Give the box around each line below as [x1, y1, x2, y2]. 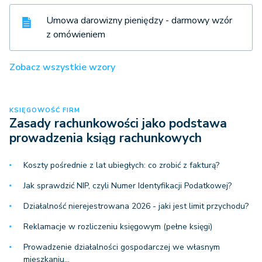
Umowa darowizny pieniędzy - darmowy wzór [46, 14, 232, 27]
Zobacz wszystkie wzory [9, 61, 115, 74]
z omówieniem [46, 28, 105, 42]
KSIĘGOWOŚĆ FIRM [9, 106, 80, 115]
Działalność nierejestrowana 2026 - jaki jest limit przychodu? [23, 201, 249, 212]
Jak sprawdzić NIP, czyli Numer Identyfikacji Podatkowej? [23, 180, 232, 192]
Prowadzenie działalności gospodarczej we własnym [23, 242, 220, 253]
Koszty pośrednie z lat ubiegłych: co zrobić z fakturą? [23, 160, 219, 171]
